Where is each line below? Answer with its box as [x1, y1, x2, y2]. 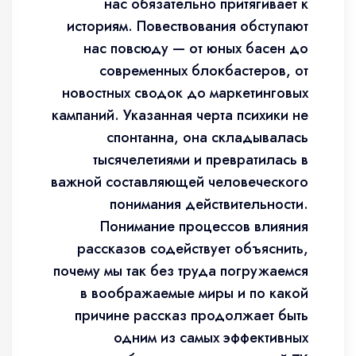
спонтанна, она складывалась [106, 127, 308, 148]
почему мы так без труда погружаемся [53, 261, 308, 281]
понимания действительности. [110, 194, 308, 215]
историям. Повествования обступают [67, 16, 308, 37]
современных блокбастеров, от [99, 60, 308, 81]
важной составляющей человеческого [51, 172, 308, 192]
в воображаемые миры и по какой [80, 283, 308, 304]
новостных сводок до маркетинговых [62, 83, 308, 103]
